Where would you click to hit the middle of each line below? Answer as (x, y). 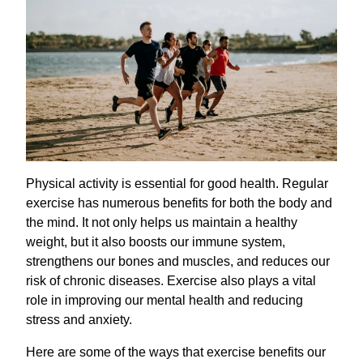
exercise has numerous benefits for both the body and (179, 203)
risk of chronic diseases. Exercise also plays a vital (171, 280)
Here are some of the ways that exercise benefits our (176, 352)
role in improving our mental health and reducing (164, 300)
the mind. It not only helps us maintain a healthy (162, 222)
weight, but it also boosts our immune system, (156, 241)
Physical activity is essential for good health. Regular (177, 183)
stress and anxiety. (79, 319)
